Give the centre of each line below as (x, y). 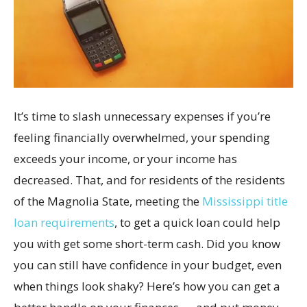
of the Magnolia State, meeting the (108, 201)
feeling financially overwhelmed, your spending (142, 138)
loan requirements (64, 223)
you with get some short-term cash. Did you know (147, 244)
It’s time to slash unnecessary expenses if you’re (142, 116)
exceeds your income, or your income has (125, 159)
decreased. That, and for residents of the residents (149, 180)
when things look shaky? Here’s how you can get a (147, 286)
